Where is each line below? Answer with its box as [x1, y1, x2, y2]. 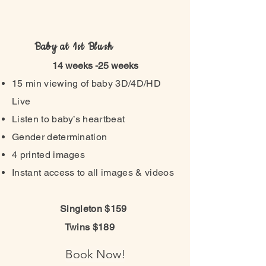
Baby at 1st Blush [34, 40, 113, 54]
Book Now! [65, 247, 125, 261]
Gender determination [12, 131, 107, 142]
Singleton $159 [14, 203, 127, 214]
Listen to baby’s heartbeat [12, 113, 125, 125]
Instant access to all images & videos [12, 167, 174, 178]
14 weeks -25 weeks [52, 60, 138, 71]
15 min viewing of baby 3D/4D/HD [12, 78, 161, 89]
